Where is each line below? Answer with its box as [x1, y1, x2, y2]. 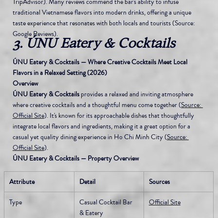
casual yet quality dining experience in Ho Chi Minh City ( [12, 132, 167, 142]
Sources [148, 177, 170, 186]
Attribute [9, 177, 35, 186]
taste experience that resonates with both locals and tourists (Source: [12, 18, 197, 28]
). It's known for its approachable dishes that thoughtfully [44, 110, 196, 120]
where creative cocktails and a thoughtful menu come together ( [12, 100, 181, 109]
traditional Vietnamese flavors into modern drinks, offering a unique [12, 7, 193, 17]
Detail [79, 177, 95, 186]
